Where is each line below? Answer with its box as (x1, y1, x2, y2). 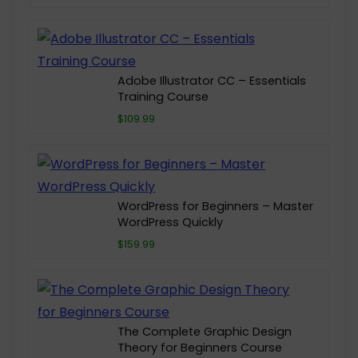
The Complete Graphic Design (117, 324, 292, 340)
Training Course (117, 89, 209, 105)
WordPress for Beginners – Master (117, 198, 313, 214)
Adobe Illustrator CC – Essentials (117, 73, 306, 89)
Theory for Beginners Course (117, 340, 282, 356)
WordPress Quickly (117, 214, 223, 230)
